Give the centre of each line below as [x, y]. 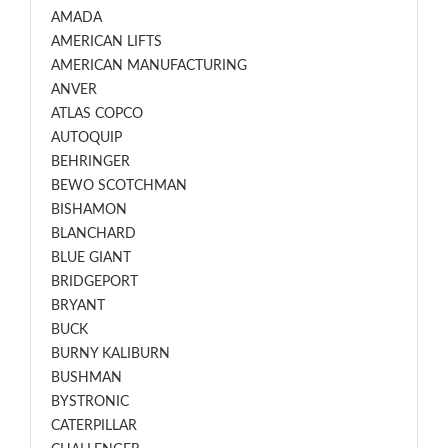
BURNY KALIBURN [110, 354]
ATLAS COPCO [97, 114]
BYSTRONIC [90, 402]
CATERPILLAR [94, 426]
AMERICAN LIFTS [106, 42]
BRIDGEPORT [94, 282]
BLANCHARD [93, 234]
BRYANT [78, 306]
